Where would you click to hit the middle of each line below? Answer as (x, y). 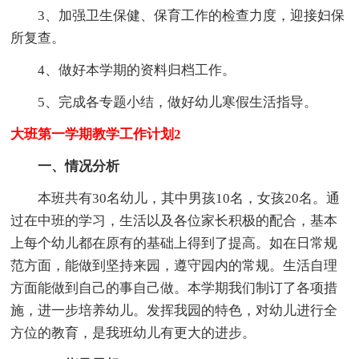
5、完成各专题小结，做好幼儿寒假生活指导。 (164, 102)
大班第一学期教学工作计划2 (96, 134)
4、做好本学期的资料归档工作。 (123, 70)
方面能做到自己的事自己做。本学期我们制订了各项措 (174, 288)
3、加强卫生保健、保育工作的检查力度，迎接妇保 (178, 15)
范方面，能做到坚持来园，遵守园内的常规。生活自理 (174, 265)
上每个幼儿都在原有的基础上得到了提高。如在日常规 (174, 243)
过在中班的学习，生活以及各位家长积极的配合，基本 (174, 220)
